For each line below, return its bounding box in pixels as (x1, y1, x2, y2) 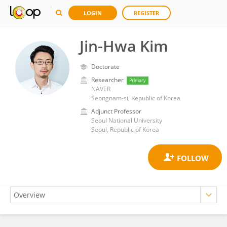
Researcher (91, 75, 124, 84)
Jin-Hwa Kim (80, 35, 168, 56)
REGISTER (134, 9, 159, 17)
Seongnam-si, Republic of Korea (91, 94, 180, 102)
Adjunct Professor (91, 107, 141, 116)
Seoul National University (91, 116, 162, 125)
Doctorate (91, 62, 120, 71)
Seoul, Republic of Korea (91, 125, 159, 134)
